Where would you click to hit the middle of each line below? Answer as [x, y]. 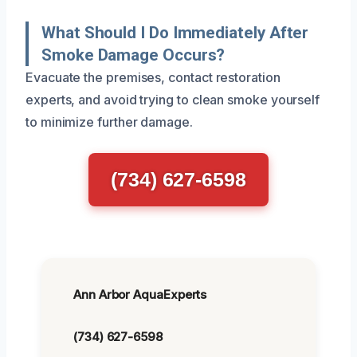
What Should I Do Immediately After [175, 32]
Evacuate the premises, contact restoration [153, 77]
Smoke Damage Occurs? [133, 55]
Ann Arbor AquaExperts [140, 294]
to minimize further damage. [109, 122]
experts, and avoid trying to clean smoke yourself [173, 99]
